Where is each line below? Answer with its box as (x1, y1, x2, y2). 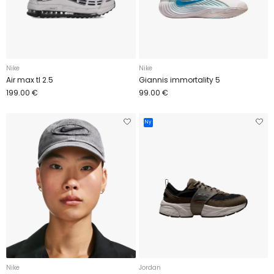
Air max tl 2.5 (6, 74, 53, 85)
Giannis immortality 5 (138, 74, 220, 85)
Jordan (138, 263, 161, 273)
